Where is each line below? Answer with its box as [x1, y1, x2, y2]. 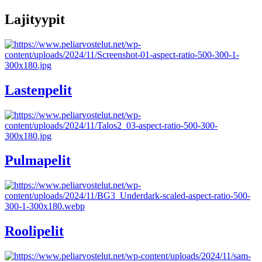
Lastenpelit [5, 82, 72, 98]
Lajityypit [5, 11, 65, 27]
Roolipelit [5, 223, 64, 239]
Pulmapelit [5, 153, 71, 168]
